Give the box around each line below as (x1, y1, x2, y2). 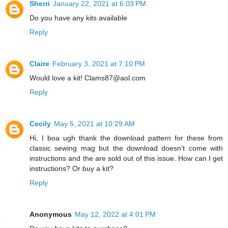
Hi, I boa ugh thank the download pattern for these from (30, 133, 223, 142)
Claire (30, 59, 49, 68)
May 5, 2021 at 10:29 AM (54, 119, 135, 128)
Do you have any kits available (30, 13, 127, 22)
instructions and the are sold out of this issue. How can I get (30, 154, 223, 162)
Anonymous (30, 210, 72, 218)
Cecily (30, 119, 51, 128)
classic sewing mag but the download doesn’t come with (30, 144, 223, 152)
